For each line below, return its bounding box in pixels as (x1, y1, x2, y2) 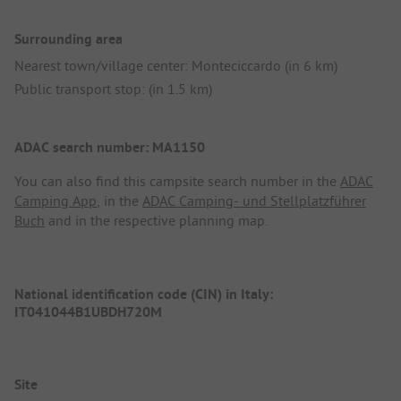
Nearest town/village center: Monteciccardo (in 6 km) (14, 56, 337, 75)
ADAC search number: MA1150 (14, 138, 205, 158)
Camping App (14, 192, 97, 210)
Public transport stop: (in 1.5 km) (14, 80, 212, 98)
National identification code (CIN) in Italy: (14, 284, 277, 303)
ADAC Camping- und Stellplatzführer (142, 192, 366, 210)
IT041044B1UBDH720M (14, 302, 162, 321)
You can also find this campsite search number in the (14, 172, 340, 191)
